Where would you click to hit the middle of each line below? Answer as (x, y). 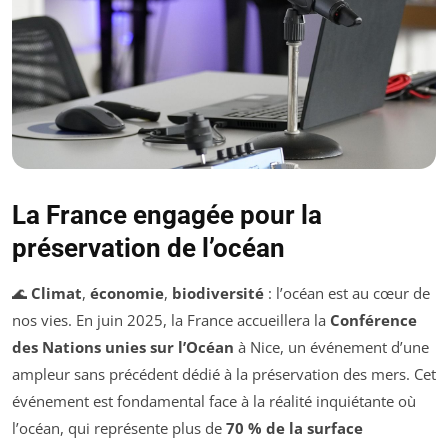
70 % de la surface (294, 428)
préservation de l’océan (148, 248)
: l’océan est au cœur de (347, 293)
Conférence (373, 320)
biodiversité (218, 293)
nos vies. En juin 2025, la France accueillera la (171, 320)
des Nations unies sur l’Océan (123, 347)
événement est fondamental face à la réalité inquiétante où (214, 401)
